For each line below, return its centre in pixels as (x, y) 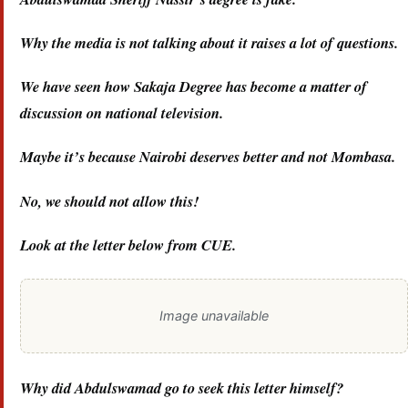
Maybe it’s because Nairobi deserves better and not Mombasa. (208, 157)
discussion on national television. (122, 113)
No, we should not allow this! (109, 200)
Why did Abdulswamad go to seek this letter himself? (182, 387)
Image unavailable (214, 315)
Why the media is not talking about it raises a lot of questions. (209, 43)
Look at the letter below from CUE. (128, 244)
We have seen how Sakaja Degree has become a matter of (194, 87)
